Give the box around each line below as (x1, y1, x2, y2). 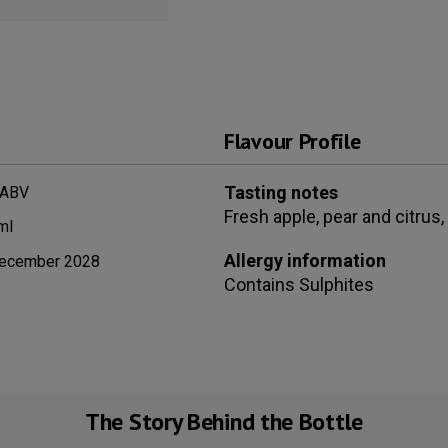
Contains (224, 273, 299, 295)
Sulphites (299, 273, 374, 295)
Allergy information (224, 249, 386, 271)
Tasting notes (224, 181, 338, 203)
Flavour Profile (224, 126, 361, 155)
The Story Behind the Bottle (85, 406, 363, 438)
